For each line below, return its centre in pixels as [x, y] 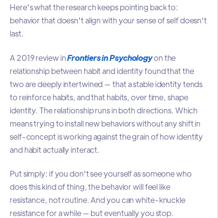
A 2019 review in [39, 57]
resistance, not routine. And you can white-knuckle [98, 200]
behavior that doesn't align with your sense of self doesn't [109, 20]
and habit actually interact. [55, 149]
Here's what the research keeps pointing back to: [94, 7]
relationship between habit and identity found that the [102, 71]
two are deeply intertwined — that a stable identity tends [106, 84]
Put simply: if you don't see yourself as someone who [101, 174]
